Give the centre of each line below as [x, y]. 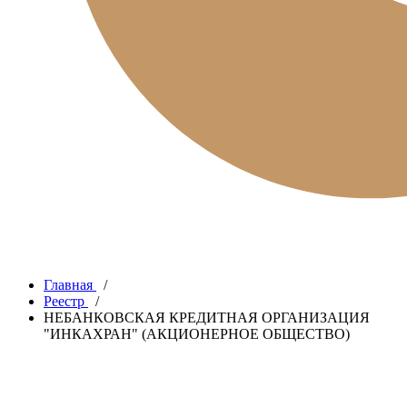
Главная [68, 285]
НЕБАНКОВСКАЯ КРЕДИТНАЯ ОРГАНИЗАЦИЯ [207, 318]
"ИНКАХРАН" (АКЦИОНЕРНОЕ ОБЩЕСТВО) [197, 334]
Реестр [64, 301]
